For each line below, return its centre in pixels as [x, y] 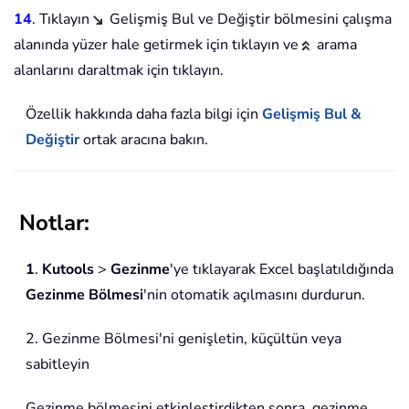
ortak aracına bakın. [144, 139]
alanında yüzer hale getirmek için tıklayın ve [158, 44]
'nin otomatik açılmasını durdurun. [254, 294]
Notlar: [54, 222]
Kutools [68, 269]
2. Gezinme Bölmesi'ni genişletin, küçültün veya [184, 338]
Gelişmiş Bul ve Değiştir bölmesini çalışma [247, 19]
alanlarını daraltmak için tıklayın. [119, 70]
